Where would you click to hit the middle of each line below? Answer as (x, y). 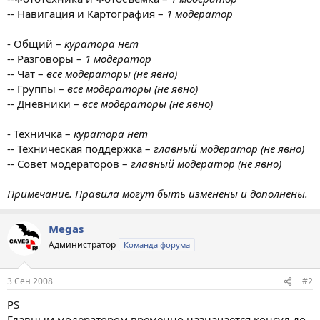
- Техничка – (40, 133)
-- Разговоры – (46, 58)
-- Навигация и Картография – (87, 13)
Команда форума (157, 244)
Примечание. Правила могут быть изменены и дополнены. (157, 193)
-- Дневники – (45, 103)
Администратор (82, 244)
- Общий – (36, 43)
